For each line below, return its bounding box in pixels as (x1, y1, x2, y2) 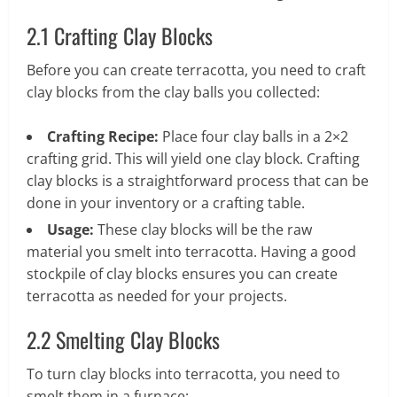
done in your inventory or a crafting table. (27, 192, 305, 213)
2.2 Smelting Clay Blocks (27, 323, 220, 355)
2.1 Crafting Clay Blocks (27, 19, 213, 51)
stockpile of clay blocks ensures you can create (27, 263, 338, 284)
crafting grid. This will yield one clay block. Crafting (27, 148, 360, 168)
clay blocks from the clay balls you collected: (27, 82, 320, 102)
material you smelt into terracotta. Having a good (27, 241, 356, 261)
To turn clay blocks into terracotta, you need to (27, 363, 340, 384)
